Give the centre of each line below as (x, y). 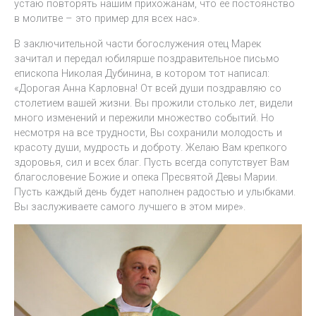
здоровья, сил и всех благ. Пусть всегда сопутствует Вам (152, 162)
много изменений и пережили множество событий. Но (144, 117)
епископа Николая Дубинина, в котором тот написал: (142, 73)
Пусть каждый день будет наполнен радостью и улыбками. (155, 192)
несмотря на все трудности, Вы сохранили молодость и (148, 132)
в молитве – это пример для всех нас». (107, 19)
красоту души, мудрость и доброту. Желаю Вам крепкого (151, 147)
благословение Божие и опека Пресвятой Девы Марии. (146, 177)
